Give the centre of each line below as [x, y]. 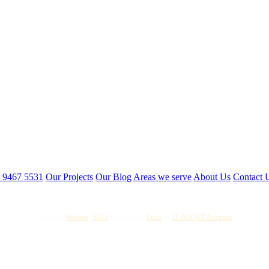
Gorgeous [130, 218]
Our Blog [113, 177]
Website [77, 218]
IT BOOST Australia [202, 218]
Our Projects [69, 177]
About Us [212, 177]
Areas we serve [162, 177]
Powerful [51, 218]
